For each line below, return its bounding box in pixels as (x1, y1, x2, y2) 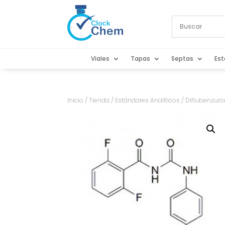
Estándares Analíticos (115, 96, 180, 105)
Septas (171, 54, 193, 63)
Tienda (89, 96, 110, 105)
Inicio (67, 96, 84, 105)
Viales (90, 54, 109, 63)
